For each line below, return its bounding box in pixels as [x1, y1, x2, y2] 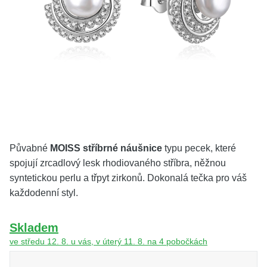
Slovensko [212, 128, 248, 138]
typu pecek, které [162, 143, 236, 153]
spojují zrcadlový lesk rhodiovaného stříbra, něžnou [10, 158, 226, 168]
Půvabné [10, 143, 50, 153]
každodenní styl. [10, 188, 78, 198]
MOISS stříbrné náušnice [50, 143, 162, 153]
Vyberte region [19, 128, 73, 138]
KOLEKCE [19, 8, 60, 18]
